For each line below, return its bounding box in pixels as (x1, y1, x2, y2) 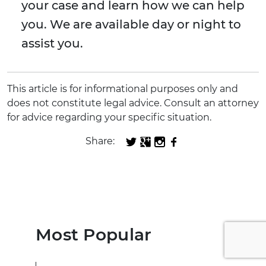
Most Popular (36, 224, 152, 245)
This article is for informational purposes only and (7, 83, 238, 95)
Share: (85, 135, 115, 147)
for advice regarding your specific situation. (7, 112, 211, 123)
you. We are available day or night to (21, 17, 241, 32)
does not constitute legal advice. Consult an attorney (7, 97, 259, 109)
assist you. (21, 36, 83, 51)
